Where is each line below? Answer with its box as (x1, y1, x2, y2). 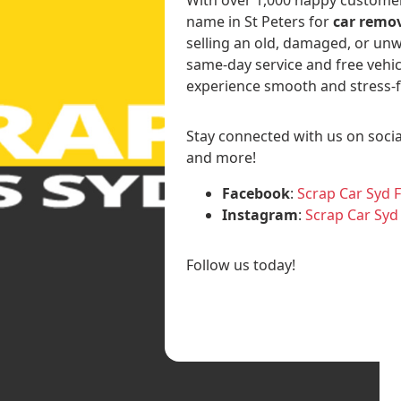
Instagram (222, 204, 299, 225)
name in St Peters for (186, 11, 334, 31)
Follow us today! (186, 254, 296, 275)
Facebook (222, 183, 291, 203)
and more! (186, 147, 257, 167)
